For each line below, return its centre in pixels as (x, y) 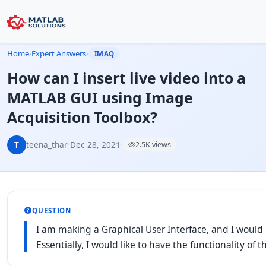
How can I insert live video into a (126, 78)
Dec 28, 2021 (95, 145)
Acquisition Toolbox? (82, 117)
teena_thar (47, 145)
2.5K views (153, 145)
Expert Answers (59, 53)
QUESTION (52, 210)
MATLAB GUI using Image (100, 97)
